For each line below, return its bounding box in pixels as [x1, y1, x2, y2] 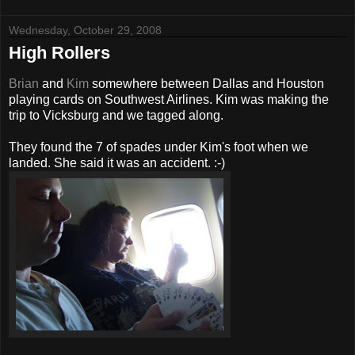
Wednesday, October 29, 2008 [9, 23, 162, 36]
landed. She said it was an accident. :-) [9, 155, 225, 170]
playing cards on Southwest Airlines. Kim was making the [9, 92, 329, 106]
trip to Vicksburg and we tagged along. [9, 108, 223, 122]
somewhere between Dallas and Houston [89, 76, 324, 90]
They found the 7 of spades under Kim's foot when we [9, 139, 308, 154]
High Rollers [9, 42, 110, 63]
